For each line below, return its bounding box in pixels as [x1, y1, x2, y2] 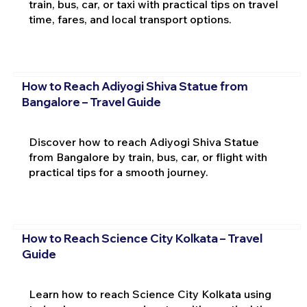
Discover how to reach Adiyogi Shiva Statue [28, 134, 259, 149]
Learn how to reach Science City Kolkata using [28, 286, 271, 301]
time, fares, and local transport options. [28, 12, 232, 27]
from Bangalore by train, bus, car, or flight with [28, 149, 267, 164]
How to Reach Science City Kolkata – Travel [21, 231, 262, 246]
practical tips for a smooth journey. [28, 164, 208, 179]
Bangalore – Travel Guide [21, 94, 161, 109]
